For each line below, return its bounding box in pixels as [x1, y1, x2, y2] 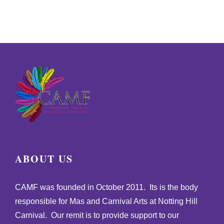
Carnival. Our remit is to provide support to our [14, 211, 179, 220]
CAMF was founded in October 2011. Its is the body [14, 183, 198, 192]
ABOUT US [14, 151, 73, 166]
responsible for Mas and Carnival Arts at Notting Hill [14, 197, 197, 206]
